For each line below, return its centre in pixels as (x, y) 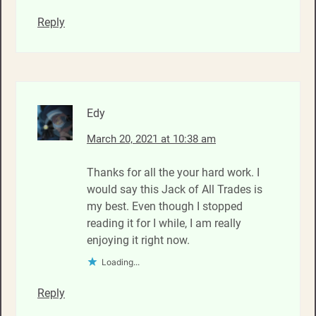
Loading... (121, 262)
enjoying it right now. (138, 240)
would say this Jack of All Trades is (175, 189)
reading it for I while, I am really (164, 223)
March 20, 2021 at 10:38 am (151, 139)
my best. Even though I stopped (165, 206)
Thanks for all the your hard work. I (173, 172)
